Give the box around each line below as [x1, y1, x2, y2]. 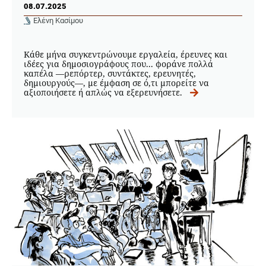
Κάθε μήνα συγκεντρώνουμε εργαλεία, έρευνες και [24, 48, 227, 60]
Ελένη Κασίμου [33, 15, 83, 25]
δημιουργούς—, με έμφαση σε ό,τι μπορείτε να [24, 77, 209, 88]
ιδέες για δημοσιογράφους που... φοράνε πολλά [24, 58, 213, 69]
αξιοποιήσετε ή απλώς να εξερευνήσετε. [24, 86, 187, 98]
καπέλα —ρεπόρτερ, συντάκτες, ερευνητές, [24, 67, 196, 79]
